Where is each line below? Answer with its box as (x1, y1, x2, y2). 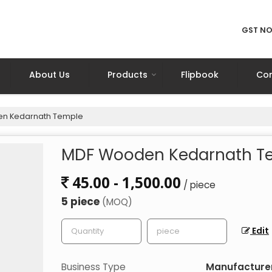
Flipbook (181, 69, 219, 81)
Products (107, 69, 148, 81)
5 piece (61, 194, 102, 209)
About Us (29, 69, 70, 81)
